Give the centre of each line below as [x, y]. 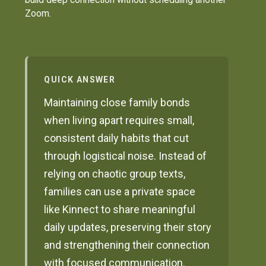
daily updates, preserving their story [128, 227]
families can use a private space [120, 192]
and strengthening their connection [127, 245]
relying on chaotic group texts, [115, 174]
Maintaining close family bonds [117, 103]
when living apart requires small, [119, 121]
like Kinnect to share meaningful [120, 210]
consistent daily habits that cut [117, 138]
